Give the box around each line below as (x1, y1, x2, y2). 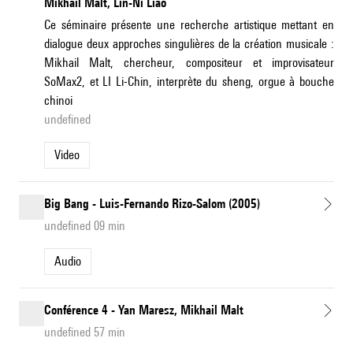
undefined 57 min (44, 325, 125, 340)
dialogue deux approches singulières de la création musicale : (44, 36, 334, 52)
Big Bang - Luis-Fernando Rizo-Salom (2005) (44, 196, 260, 212)
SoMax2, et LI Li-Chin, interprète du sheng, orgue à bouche (44, 74, 334, 90)
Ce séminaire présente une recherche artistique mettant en (44, 17, 334, 33)
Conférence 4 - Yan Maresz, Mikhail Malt (44, 303, 243, 318)
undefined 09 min (44, 218, 125, 234)
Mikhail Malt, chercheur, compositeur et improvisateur (44, 55, 334, 71)
